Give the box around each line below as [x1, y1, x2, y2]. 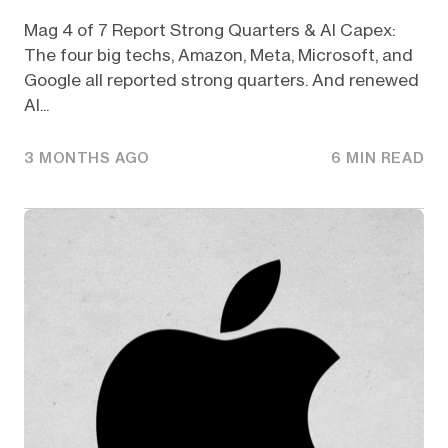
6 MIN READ [331, 149, 425, 168]
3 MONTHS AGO [23, 149, 151, 168]
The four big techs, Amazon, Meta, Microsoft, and [23, 44, 413, 65]
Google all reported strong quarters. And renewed [23, 69, 419, 90]
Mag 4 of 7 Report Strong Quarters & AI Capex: [23, 19, 396, 40]
